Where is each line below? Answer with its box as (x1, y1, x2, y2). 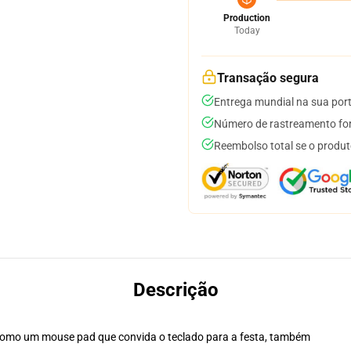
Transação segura (217, 71, 319, 85)
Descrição (132, 279, 219, 301)
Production (223, 13, 270, 24)
